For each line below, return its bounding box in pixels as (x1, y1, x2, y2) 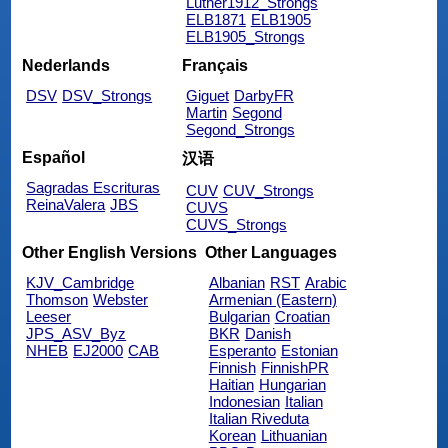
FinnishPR (260, 358, 329, 376)
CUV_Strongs (222, 181, 314, 199)
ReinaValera (26, 195, 106, 213)
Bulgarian (208, 307, 270, 325)
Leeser (26, 307, 72, 325)
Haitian (208, 375, 254, 393)
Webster (93, 290, 149, 308)
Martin (185, 103, 227, 121)
